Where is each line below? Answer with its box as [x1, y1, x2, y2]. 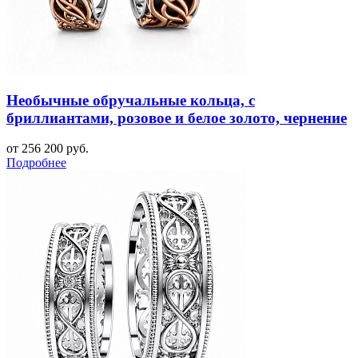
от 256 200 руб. [6, 141, 89, 156]
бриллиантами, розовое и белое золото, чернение [6, 109, 347, 126]
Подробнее [6, 156, 66, 170]
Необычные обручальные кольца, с [6, 91, 255, 109]
